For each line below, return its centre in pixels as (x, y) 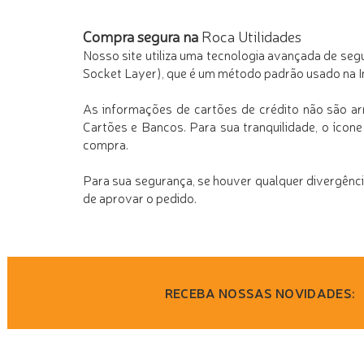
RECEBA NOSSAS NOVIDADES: (260, 292)
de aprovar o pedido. (140, 197)
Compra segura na (142, 35)
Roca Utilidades (251, 35)
